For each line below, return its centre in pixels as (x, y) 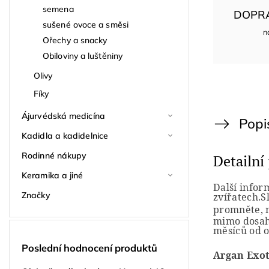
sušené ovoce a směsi (86, 24)
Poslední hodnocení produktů (89, 248)
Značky (36, 195)
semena (58, 9)
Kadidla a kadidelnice (65, 135)
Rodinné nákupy (54, 155)
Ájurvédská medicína (63, 116)
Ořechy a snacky (75, 40)
